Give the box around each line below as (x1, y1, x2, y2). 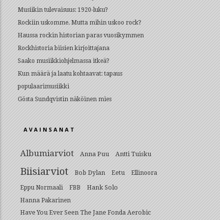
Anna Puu (80, 150, 109, 158)
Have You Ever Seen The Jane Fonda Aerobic (20, 209, 151, 216)
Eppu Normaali (20, 184, 63, 191)
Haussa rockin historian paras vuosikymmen (18, 32, 144, 39)
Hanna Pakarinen (20, 197, 71, 204)
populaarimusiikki (18, 83, 69, 90)
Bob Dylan (75, 169, 105, 176)
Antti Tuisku (115, 150, 151, 158)
